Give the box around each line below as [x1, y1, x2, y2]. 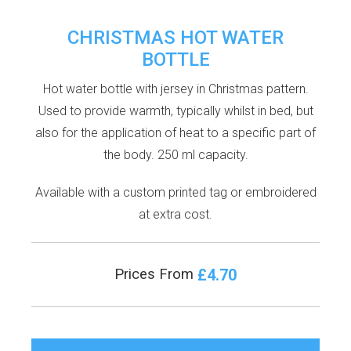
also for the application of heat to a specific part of [35, 125, 316, 140]
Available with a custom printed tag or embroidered [34, 184, 317, 200]
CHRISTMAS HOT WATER [67, 26, 284, 49]
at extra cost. [139, 206, 212, 222]
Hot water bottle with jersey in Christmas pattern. [42, 81, 309, 96]
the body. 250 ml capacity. [103, 147, 248, 162]
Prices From [114, 265, 197, 283]
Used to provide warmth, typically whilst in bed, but [38, 103, 313, 118]
